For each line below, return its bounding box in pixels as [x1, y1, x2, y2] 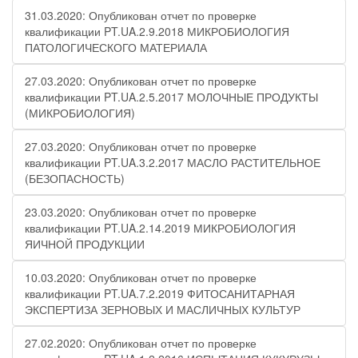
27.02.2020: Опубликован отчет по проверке [25, 335, 257, 351]
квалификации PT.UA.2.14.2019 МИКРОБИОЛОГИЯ [25, 220, 296, 236]
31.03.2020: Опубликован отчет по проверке [25, 7, 257, 23]
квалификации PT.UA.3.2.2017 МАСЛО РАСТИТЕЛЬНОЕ [25, 154, 320, 170]
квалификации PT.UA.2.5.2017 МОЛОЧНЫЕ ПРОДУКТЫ [25, 89, 318, 105]
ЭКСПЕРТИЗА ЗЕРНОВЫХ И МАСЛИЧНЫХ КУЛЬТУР [25, 301, 300, 317]
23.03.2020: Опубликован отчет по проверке [25, 204, 257, 220]
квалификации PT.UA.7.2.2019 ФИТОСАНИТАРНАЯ [25, 285, 295, 301]
